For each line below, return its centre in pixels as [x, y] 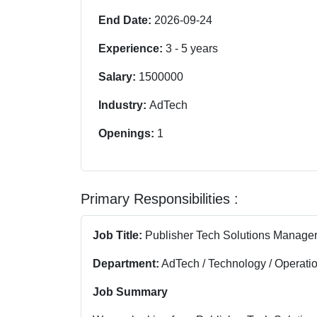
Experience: [132, 48]
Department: [126, 263]
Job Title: [117, 235]
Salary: [119, 76]
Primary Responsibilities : [160, 198]
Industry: [124, 105]
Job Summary [130, 292]
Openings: [128, 133]
